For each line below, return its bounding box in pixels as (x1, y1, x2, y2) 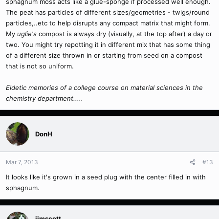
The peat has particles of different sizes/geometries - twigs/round (6, 8, 210, 17)
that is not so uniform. (6, 62, 74, 70)
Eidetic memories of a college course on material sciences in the (6, 84, 203, 92)
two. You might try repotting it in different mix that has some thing (6, 41, 210, 49)
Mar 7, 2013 (6, 158, 38, 166)
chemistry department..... (6, 94, 83, 103)
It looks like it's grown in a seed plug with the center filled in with (6, 173, 206, 181)
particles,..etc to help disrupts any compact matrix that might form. (6, 19, 210, 27)
